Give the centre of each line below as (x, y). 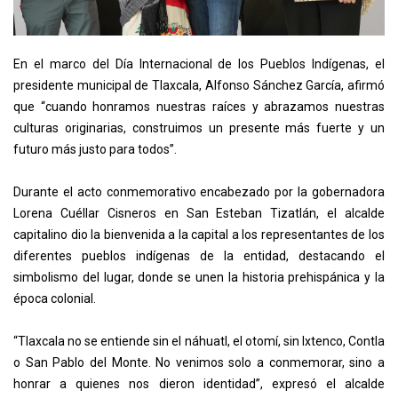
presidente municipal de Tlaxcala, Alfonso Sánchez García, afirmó (199, 86)
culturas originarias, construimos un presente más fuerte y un (199, 128)
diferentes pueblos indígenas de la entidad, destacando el (199, 256)
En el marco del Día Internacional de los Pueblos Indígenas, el (199, 64)
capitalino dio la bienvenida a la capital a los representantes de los (199, 235)
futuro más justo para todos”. (95, 150)
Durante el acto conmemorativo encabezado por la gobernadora (199, 192)
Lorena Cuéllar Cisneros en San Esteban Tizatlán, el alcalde (199, 214)
